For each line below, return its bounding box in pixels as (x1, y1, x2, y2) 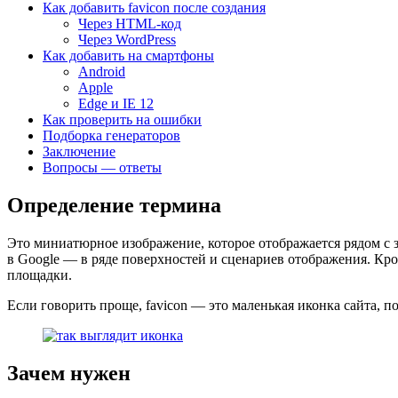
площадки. (7, 267, 72, 283)
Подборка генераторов (43, 127, 180, 143)
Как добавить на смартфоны (43, 47, 214, 63)
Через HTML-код (78, 15, 181, 31)
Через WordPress (78, 31, 176, 47)
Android (78, 63, 125, 79)
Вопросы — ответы (43, 159, 162, 175)
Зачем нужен (7, 361, 131, 385)
